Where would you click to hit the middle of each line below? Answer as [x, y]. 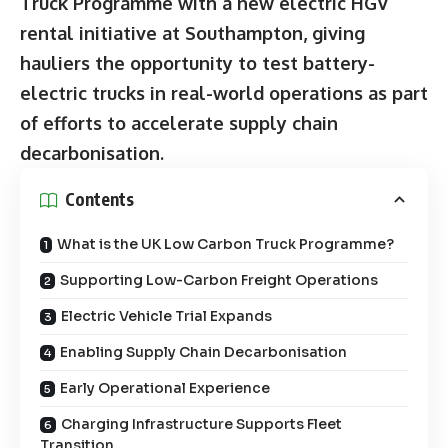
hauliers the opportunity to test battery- [197, 62]
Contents [99, 199]
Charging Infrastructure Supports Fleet [201, 423]
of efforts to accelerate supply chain [179, 122]
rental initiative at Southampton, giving [192, 32]
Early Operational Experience [165, 387]
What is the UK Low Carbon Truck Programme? [225, 243]
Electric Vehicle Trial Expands [166, 315]
